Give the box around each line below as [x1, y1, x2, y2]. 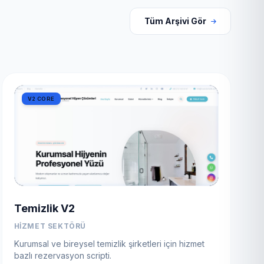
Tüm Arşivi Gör [144, 15, 206, 26]
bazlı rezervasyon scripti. [14, 250, 111, 260]
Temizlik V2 [14, 202, 75, 214]
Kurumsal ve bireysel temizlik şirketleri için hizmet [14, 238, 204, 249]
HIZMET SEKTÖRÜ [14, 221, 87, 230]
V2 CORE [27, 95, 55, 102]
